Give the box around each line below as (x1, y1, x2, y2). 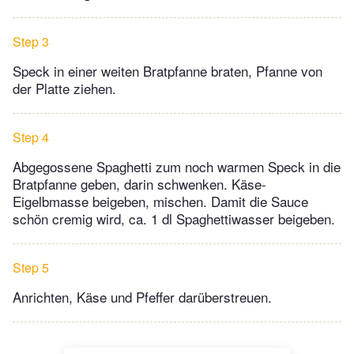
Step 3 (13, 32, 49, 51)
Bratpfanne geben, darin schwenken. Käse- (13, 173, 266, 194)
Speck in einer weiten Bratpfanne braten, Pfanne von (13, 60, 322, 81)
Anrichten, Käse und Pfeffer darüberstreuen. (13, 286, 272, 307)
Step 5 (13, 258, 49, 277)
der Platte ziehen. (13, 77, 116, 98)
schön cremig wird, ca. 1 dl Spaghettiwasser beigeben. (13, 208, 335, 228)
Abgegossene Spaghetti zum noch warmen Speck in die (13, 156, 341, 176)
